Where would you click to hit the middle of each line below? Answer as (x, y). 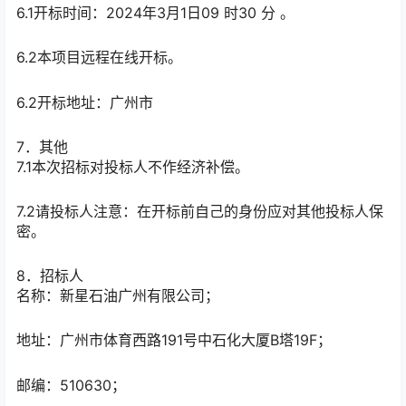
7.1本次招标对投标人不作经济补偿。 (133, 166)
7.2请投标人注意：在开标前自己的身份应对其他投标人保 (200, 211)
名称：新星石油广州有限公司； (118, 296)
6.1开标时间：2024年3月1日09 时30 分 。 (155, 13)
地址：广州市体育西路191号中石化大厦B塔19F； (174, 340)
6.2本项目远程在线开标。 (99, 58)
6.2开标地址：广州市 (85, 102)
